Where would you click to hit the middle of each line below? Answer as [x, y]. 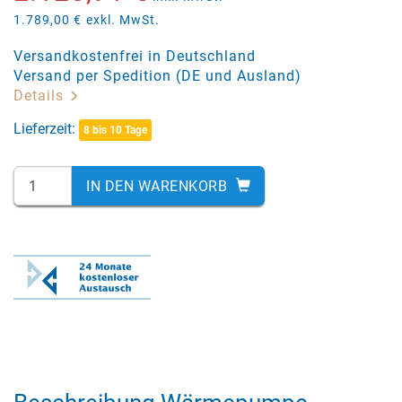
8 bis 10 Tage [115, 130]
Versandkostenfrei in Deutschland [135, 56]
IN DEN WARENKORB [159, 186]
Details [41, 96]
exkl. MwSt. [123, 20]
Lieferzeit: [46, 129]
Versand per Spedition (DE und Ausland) [157, 76]
